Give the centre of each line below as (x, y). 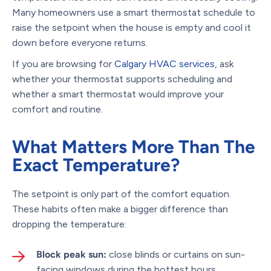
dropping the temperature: (69, 224)
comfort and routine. (57, 109)
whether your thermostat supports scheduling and (122, 79)
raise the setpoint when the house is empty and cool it (132, 27)
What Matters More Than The (134, 146)
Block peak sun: (71, 254)
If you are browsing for (63, 64)
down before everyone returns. (80, 42)
